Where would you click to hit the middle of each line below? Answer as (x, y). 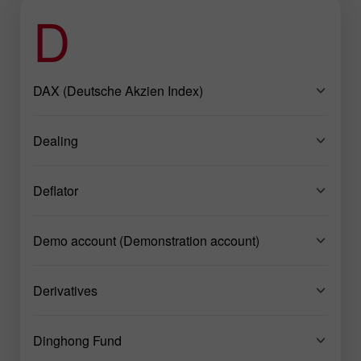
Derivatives (65, 290)
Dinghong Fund (77, 340)
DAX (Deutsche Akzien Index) (118, 90)
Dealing (56, 140)
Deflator (56, 190)
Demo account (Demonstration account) (146, 240)
